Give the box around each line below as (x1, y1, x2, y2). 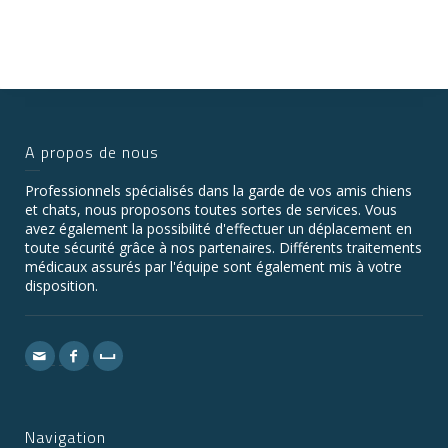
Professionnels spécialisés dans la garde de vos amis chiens (25, 180, 412, 200)
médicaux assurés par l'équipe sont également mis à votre (25, 256, 402, 276)
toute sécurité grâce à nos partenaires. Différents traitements (25, 237, 422, 257)
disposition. (25, 275, 98, 295)
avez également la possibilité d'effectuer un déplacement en (25, 218, 412, 238)
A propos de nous (25, 139, 159, 164)
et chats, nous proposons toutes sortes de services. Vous (25, 199, 397, 219)
